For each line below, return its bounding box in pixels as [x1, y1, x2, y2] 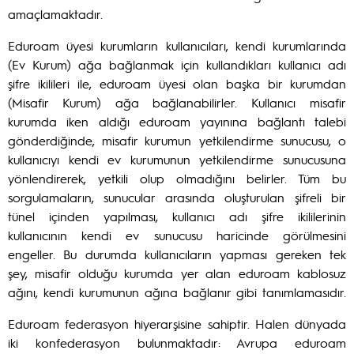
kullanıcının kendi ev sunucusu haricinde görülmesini [8, 227, 346, 243]
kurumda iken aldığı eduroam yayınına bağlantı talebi [8, 113, 346, 130]
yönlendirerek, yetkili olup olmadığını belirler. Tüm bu [8, 170, 346, 186]
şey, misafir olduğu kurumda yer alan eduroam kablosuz [8, 265, 346, 281]
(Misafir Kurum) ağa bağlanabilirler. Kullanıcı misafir [8, 94, 346, 111]
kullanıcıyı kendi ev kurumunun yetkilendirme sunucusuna [8, 151, 346, 168]
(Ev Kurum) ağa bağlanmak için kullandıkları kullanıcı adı [8, 56, 346, 73]
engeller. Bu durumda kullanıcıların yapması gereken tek [8, 246, 346, 262]
